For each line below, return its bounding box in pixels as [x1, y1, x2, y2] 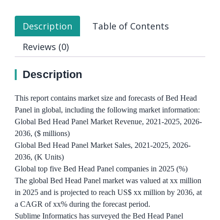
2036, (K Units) [15, 153, 64, 162]
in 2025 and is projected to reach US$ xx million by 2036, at [15, 188, 202, 197]
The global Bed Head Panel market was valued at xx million [15, 176, 201, 185]
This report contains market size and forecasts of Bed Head [15, 94, 197, 103]
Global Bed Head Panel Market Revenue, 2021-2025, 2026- [15, 117, 202, 126]
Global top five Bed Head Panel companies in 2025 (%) [15, 165, 188, 173]
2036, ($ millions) [15, 129, 70, 138]
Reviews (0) [23, 40, 69, 53]
